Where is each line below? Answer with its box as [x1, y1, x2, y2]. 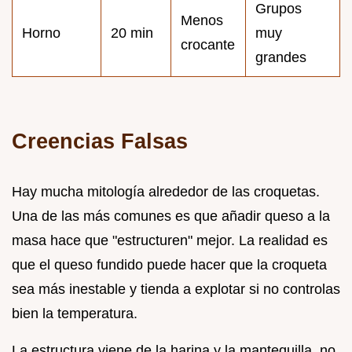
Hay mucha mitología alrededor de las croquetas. [12, 183, 320, 200]
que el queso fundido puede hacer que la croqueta [12, 256, 327, 273]
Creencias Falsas [12, 128, 188, 153]
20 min [111, 24, 153, 41]
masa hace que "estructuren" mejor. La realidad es [12, 232, 328, 248]
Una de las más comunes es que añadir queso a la [12, 207, 330, 224]
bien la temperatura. [12, 305, 137, 321]
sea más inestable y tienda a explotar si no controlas [12, 280, 340, 297]
